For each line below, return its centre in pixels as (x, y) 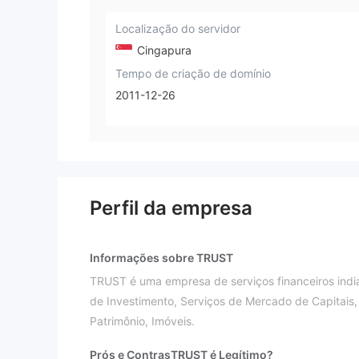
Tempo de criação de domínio (193, 73)
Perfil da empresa (171, 208)
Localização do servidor (178, 28)
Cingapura (163, 50)
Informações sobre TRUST (161, 258)
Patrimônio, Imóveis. (142, 321)
